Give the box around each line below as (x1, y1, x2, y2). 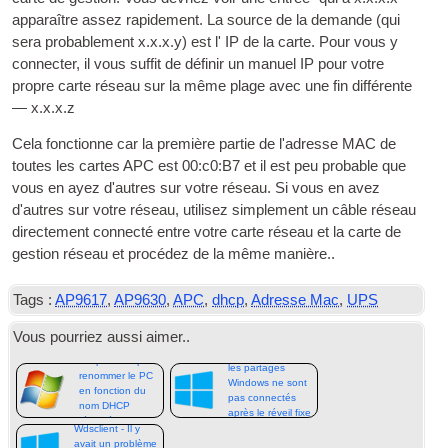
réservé (78, 414, 113, 426)
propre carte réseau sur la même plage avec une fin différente (12, 77, 413, 94)
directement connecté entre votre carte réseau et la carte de (12, 224, 402, 241)
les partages (228, 362, 286, 374)
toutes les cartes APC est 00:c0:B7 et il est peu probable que (12, 158, 407, 175)
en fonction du (78, 384, 146, 396)
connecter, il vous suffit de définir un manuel (12, 55, 301, 72)
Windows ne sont (228, 377, 308, 389)
